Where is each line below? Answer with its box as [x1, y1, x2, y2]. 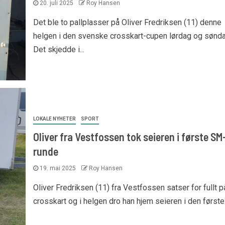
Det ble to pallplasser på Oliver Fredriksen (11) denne [33, 18, 221, 27]
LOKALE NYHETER [33, 116, 76, 122]
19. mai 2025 [38, 164, 77, 172]
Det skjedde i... [33, 45, 84, 54]
